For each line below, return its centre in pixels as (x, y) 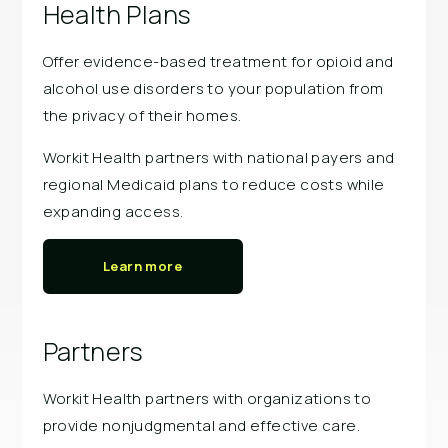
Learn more (143, 266)
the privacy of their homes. (142, 115)
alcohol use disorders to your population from (213, 88)
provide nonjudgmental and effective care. (201, 426)
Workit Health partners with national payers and (218, 157)
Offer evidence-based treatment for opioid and (218, 61)
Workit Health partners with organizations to (207, 399)
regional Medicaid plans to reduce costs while (213, 184)
